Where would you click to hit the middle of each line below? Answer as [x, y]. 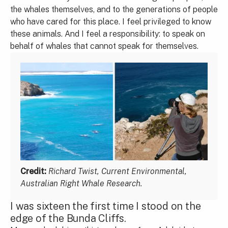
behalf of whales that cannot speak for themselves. [104, 46]
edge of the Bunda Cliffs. [68, 218]
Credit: [33, 171]
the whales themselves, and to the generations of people [114, 9]
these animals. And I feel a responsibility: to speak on [108, 34]
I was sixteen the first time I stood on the [106, 206]
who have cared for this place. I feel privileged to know [111, 22]
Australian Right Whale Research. [81, 183]
